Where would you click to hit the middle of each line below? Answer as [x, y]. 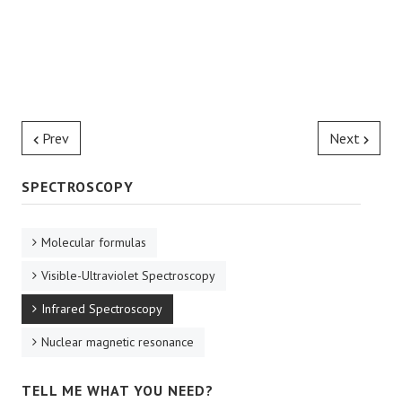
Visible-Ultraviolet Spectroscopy [128, 275]
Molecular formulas [94, 242]
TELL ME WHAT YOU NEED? [118, 390]
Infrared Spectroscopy [102, 309]
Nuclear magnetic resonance [118, 342]
